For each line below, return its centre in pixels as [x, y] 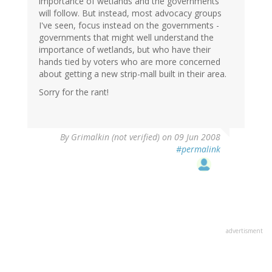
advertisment [244, 231]
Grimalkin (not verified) [115, 137]
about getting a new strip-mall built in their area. [133, 74]
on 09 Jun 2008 [190, 137]
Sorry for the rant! [74, 92]
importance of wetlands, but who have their [125, 50]
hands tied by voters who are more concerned [130, 62]
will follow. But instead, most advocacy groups [130, 13]
